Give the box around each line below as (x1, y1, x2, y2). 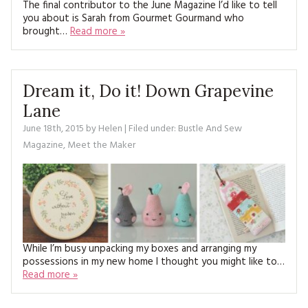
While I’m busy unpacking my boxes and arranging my (23, 240, 256, 257)
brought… (23, 23, 70, 40)
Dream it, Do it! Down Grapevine (23, 80, 274, 102)
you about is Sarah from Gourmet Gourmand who (23, 10, 244, 27)
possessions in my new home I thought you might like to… (23, 253, 285, 270)
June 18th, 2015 (23, 120, 84, 137)
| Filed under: (122, 120, 178, 137)
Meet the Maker (67, 137, 135, 153)
